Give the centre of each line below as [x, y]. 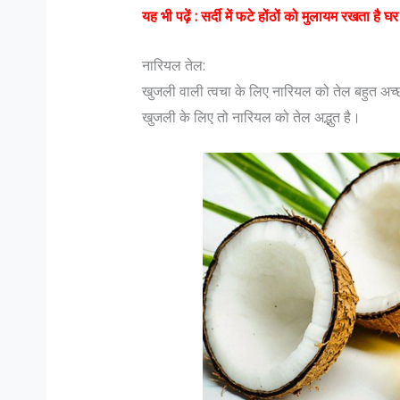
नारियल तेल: [173, 65]
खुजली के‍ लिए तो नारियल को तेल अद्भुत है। [251, 117]
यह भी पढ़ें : [171, 17]
